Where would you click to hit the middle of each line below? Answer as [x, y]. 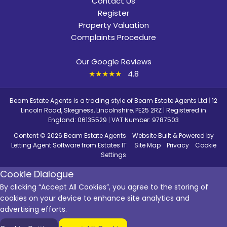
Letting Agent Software [45, 145]
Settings [113, 155]
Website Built [152, 135]
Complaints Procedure [113, 37]
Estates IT [112, 145]
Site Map [147, 145]
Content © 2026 [39, 135]
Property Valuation [113, 25]
